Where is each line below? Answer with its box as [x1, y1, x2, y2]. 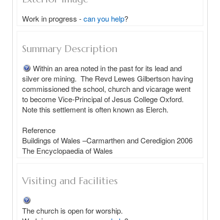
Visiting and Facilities [22, 175, 118, 187]
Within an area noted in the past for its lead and [33, 63, 182, 73]
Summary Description [22, 43, 117, 55]
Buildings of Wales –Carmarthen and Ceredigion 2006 [22, 135, 192, 145]
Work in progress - [22, 13, 83, 24]
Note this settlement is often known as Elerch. [22, 104, 168, 114]
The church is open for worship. [22, 205, 123, 216]
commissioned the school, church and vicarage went [22, 83, 191, 94]
